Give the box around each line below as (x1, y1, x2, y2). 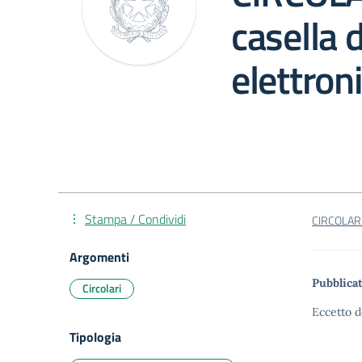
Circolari (82, 280, 121, 297)
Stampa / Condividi (85, 209, 186, 229)
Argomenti (69, 247, 129, 267)
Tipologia (69, 327, 121, 347)
